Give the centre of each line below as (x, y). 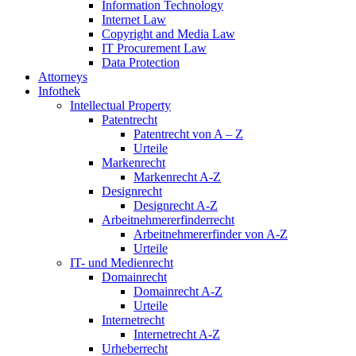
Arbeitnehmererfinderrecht (168, 220)
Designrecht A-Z (176, 205)
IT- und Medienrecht (122, 263)
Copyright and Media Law (168, 34)
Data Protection (141, 62)
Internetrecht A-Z (177, 334)
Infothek (59, 91)
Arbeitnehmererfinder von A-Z (211, 234)
